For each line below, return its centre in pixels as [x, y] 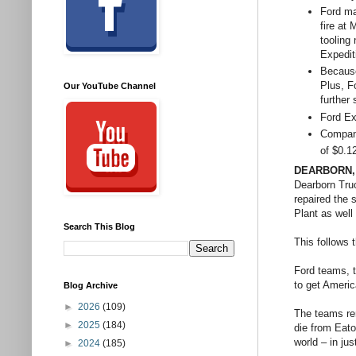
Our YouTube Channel [110, 86]
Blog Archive [91, 285]
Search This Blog [99, 226]
